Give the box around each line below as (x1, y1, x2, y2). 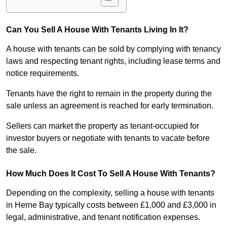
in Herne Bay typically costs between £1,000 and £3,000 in (6, 201, 216, 210)
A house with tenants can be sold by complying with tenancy (6, 45, 221, 54)
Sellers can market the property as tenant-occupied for (6, 122, 199, 131)
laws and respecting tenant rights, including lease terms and (6, 57, 220, 66)
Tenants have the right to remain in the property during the (6, 89, 212, 98)
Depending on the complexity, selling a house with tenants (6, 188, 214, 198)
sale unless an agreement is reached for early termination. (6, 101, 213, 110)
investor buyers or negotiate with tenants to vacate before (6, 134, 210, 143)
